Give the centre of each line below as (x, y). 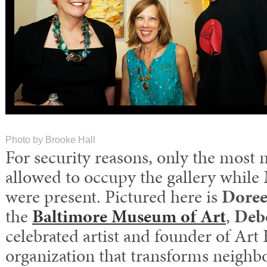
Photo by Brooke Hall (50, 140)
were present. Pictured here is (114, 197)
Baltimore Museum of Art (129, 216)
